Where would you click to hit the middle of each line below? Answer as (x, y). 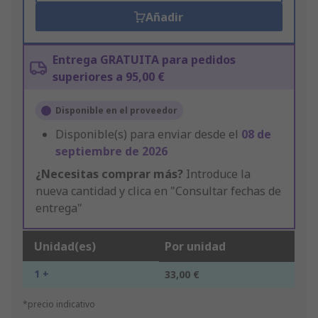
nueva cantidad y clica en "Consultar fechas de (158, 191)
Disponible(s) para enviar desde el (148, 135)
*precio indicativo (59, 305)
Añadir (165, 17)
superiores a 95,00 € (109, 77)
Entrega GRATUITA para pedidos (144, 60)
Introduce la (217, 174)
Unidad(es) (65, 247)
